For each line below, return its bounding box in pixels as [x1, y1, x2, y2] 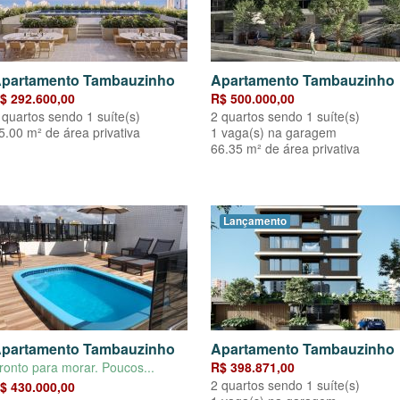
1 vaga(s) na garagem [211, 123, 337, 142]
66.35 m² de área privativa [211, 139, 360, 158]
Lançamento [223, 213, 287, 229]
